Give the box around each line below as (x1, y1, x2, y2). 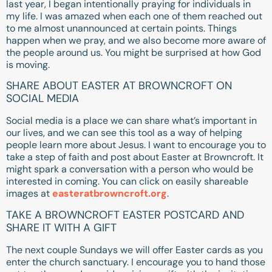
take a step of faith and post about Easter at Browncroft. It (6, 151, 263, 164)
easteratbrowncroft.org (52, 187, 167, 200)
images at (6, 187, 52, 200)
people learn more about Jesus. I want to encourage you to (6, 138, 266, 152)
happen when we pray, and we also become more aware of (6, 33, 266, 47)
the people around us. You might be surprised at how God (6, 46, 261, 59)
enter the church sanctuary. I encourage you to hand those (6, 255, 265, 268)
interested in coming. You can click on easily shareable (6, 175, 248, 188)
